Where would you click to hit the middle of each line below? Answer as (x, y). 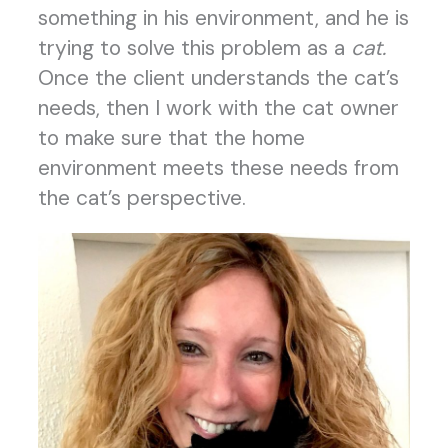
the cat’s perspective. (141, 198)
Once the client (111, 78)
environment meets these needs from (218, 168)
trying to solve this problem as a (194, 48)
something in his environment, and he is (223, 18)
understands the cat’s (294, 78)
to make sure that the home (171, 138)
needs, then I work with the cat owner (218, 108)
